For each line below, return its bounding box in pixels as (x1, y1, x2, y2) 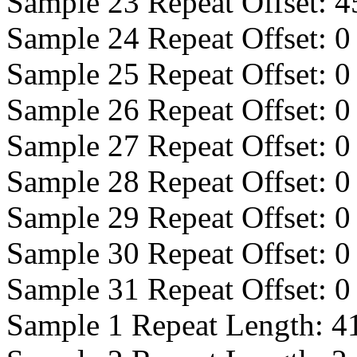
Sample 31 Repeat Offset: (6, 272, 335, 306)
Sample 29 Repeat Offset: (6, 200, 335, 234)
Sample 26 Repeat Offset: (6, 92, 335, 127)
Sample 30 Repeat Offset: (6, 236, 335, 270)
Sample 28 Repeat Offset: (6, 164, 335, 198)
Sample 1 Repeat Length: (6, 308, 331, 342)
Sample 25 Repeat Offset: (6, 57, 335, 91)
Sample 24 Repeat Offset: (6, 21, 335, 55)
